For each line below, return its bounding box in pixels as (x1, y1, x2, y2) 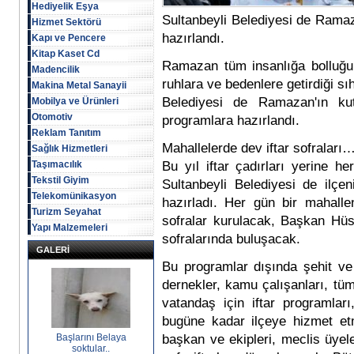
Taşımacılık (32, 159, 82, 170)
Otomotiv (32, 111, 73, 122)
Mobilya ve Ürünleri (32, 96, 119, 107)
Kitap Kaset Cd (32, 48, 100, 59)
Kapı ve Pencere (32, 32, 106, 43)
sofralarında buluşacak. (162, 232, 300, 247)
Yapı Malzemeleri (32, 222, 107, 233)
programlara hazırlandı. (162, 113, 299, 128)
